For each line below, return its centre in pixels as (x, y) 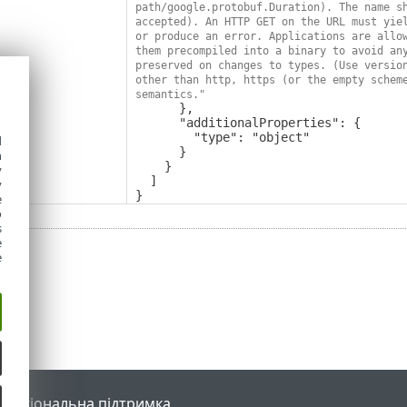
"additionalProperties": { (157, 123)
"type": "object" (164, 138)
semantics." (170, 95)
